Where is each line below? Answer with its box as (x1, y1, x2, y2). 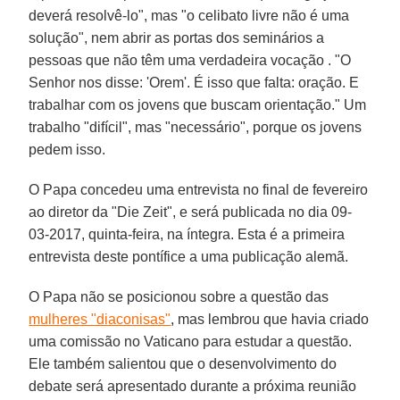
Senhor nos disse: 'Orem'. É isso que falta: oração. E (29, 74, 360, 90)
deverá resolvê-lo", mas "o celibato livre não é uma (29, 7, 350, 23)
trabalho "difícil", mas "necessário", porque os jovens (29, 119, 362, 135)
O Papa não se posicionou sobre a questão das (29, 288, 329, 304)
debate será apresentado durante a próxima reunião (29, 378, 357, 394)
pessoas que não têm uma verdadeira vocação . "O (29, 52, 352, 68)
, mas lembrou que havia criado (171, 311, 370, 327)
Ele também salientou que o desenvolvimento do (29, 355, 337, 371)
